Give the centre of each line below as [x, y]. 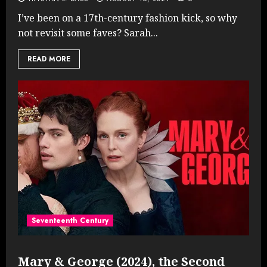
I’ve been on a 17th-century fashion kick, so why [128, 18]
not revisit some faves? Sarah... [88, 32]
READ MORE [49, 59]
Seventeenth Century [70, 220]
